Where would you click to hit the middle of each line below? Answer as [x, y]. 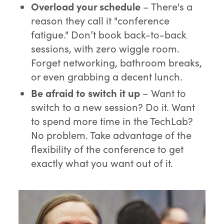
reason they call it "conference [100, 20]
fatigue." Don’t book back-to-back [109, 34]
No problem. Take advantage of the [111, 134]
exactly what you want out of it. [102, 162]
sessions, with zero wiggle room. [105, 48]
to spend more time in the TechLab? [112, 120]
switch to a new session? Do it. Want [113, 106]
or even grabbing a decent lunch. [107, 76]
